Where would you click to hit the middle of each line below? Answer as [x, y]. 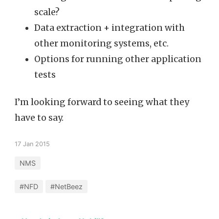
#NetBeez [66, 186]
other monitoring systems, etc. [101, 44]
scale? [47, 12]
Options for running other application [118, 59]
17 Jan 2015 [32, 144]
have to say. [39, 118]
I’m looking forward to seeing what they [102, 102]
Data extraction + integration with [109, 28]
